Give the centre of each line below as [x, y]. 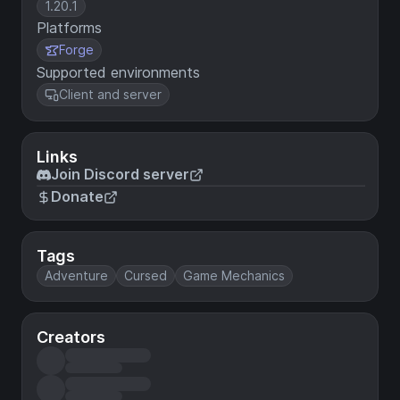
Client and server [110, 94]
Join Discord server [120, 174]
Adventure [76, 275]
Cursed [146, 275]
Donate [77, 196]
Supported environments [118, 72]
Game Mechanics [234, 275]
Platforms [69, 28]
